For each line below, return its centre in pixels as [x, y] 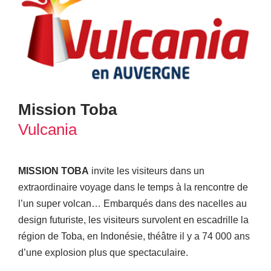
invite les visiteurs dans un [146, 171]
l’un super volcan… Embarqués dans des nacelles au [132, 203]
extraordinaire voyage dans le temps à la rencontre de [133, 187]
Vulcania [47, 129]
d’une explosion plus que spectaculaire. [103, 252]
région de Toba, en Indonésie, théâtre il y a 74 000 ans [134, 236]
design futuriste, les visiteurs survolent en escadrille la [133, 220]
